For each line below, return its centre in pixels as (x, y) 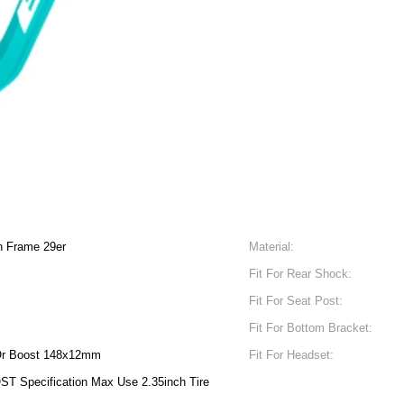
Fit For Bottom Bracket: (311, 328)
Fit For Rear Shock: (300, 274)
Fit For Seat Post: (296, 301)
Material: (271, 247)
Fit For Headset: (291, 355)
